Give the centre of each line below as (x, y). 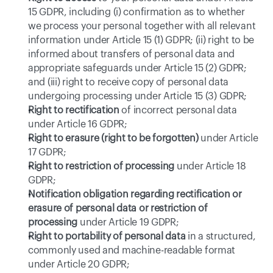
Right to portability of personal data (107, 236)
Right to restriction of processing (101, 166)
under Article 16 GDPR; (78, 124)
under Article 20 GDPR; (79, 264)
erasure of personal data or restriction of (118, 208)
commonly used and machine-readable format (132, 250)
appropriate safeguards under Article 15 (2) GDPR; (137, 68)
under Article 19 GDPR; (128, 222)
